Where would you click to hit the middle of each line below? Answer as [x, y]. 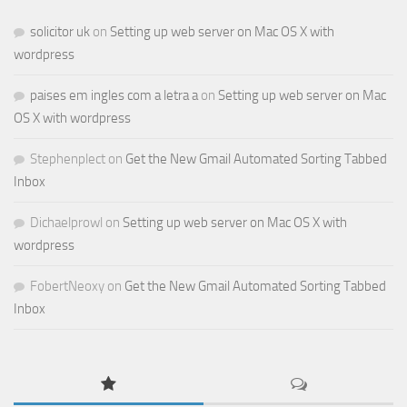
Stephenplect [68, 159]
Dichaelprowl [66, 223]
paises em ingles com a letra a [114, 96]
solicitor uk [60, 32]
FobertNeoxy [67, 287]
